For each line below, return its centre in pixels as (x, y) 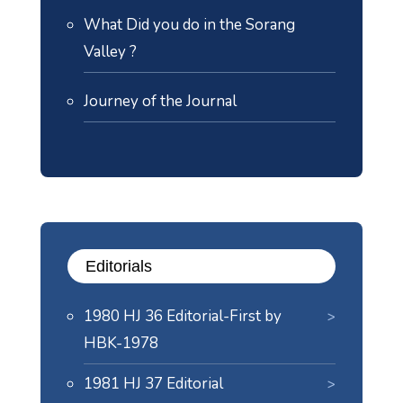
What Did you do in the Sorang (189, 25)
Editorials (118, 266)
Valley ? (110, 52)
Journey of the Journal (160, 101)
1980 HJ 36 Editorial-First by (182, 316)
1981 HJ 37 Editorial (153, 384)
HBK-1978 (121, 343)
